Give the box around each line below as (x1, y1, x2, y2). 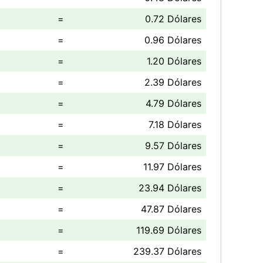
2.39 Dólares (144, 76, 201, 88)
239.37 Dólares (133, 245, 201, 257)
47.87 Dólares (141, 203, 201, 215)
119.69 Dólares (136, 224, 201, 236)
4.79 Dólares (146, 97, 201, 109)
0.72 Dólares (145, 13, 201, 25)
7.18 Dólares (149, 119, 201, 130)
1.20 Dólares (147, 55, 201, 67)
